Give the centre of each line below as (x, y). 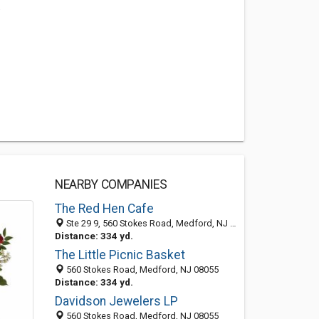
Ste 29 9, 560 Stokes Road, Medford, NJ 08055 (147, 223)
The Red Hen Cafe (104, 209)
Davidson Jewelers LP (116, 301)
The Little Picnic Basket (120, 255)
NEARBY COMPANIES (111, 184)
